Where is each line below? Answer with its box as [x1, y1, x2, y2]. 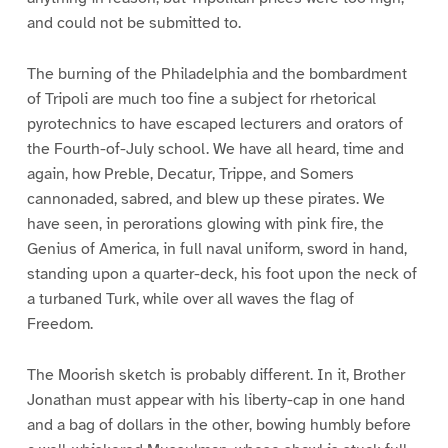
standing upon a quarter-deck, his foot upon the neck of [26, 264, 417, 285]
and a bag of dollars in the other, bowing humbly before [26, 415, 411, 436]
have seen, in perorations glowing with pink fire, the [26, 214, 384, 235]
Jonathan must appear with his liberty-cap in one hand [26, 390, 405, 411]
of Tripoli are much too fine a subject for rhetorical [26, 89, 376, 110]
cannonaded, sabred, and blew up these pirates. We [26, 189, 385, 210]
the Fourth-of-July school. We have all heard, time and [26, 139, 404, 160]
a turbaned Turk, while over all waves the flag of [26, 289, 354, 310]
